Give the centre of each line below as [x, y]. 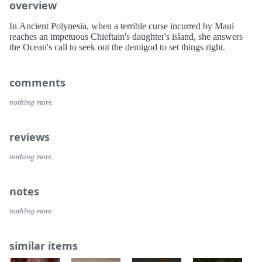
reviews [30, 137]
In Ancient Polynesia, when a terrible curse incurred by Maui [122, 26]
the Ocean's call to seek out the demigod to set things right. [117, 47]
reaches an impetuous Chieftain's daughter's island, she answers [126, 37]
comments [37, 83]
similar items [44, 246]
